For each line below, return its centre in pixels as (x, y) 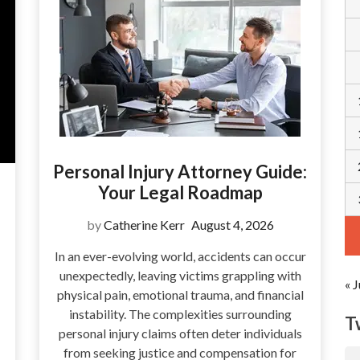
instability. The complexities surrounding (180, 313)
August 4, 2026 (232, 224)
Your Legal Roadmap (180, 192)
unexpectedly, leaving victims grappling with (180, 275)
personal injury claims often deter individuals (180, 333)
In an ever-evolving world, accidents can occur (180, 256)
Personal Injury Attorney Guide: (180, 171)
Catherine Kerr (144, 224)
